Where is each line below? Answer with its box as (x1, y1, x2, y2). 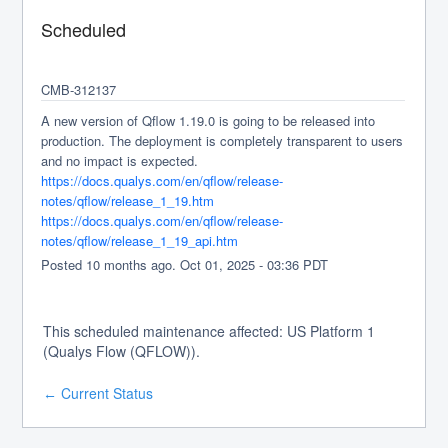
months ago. (100, 255, 181, 274)
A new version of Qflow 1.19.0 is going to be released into (41, 111, 376, 130)
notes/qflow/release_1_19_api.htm (41, 231, 239, 250)
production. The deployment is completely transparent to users (41, 131, 404, 150)
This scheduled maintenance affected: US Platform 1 (43, 321, 376, 341)
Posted (41, 255, 87, 274)
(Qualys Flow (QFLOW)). (43, 341, 201, 361)
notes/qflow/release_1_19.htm (41, 191, 215, 210)
